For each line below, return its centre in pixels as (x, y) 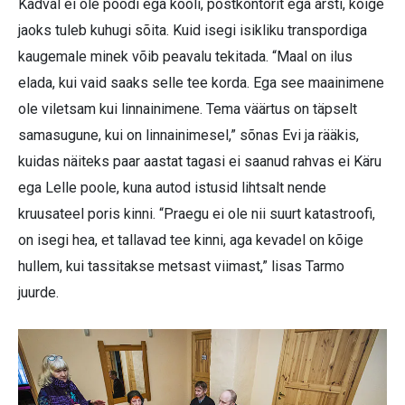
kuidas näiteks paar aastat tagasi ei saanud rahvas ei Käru (200, 162)
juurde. (38, 293)
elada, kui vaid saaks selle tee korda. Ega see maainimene (201, 83)
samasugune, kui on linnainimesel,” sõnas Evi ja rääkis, (188, 136)
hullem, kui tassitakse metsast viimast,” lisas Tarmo (181, 267)
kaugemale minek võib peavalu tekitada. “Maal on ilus (185, 57)
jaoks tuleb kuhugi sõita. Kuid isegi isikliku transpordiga (193, 31)
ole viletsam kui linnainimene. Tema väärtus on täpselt (188, 109)
